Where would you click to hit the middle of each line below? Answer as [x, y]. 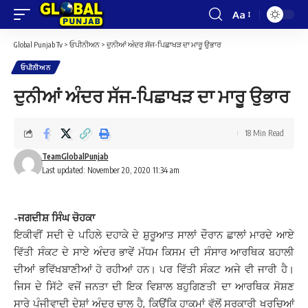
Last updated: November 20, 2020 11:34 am [110, 170]
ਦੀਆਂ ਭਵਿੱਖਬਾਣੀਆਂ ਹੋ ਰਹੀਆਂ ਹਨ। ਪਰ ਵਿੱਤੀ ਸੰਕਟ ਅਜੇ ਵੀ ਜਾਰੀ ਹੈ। [154, 269]
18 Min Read [264, 133]
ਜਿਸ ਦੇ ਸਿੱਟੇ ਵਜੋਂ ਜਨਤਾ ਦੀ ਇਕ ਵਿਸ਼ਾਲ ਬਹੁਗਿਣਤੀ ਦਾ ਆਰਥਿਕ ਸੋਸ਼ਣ [154, 286]
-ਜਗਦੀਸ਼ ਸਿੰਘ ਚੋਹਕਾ [54, 218]
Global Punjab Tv [38, 44]
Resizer [249, 39]
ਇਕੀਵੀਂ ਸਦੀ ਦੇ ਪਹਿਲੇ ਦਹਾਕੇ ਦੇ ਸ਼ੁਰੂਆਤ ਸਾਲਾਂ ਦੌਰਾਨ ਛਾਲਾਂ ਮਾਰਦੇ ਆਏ [154, 235]
